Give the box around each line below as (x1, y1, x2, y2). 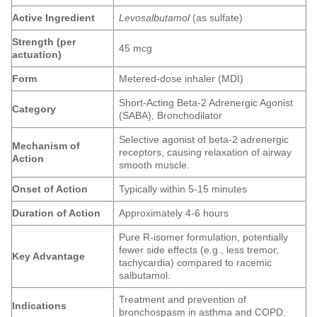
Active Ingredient (12, 12, 95, 24)
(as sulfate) (190, 12, 243, 24)
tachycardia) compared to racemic (119, 257, 272, 269)
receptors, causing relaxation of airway (119, 146, 292, 158)
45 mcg (119, 42, 153, 54)
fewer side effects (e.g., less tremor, (119, 244, 279, 256)
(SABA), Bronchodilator (119, 110, 223, 122)
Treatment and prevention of (119, 294, 247, 306)
